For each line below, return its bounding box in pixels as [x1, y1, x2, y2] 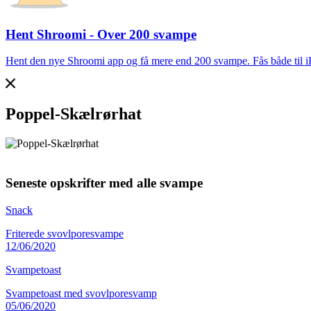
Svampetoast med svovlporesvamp [6, 287, 157, 299]
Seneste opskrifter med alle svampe [6, 175, 203, 190]
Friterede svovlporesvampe [6, 227, 124, 239]
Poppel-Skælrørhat [6, 105, 142, 124]
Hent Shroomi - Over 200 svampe [6, 26, 196, 42]
